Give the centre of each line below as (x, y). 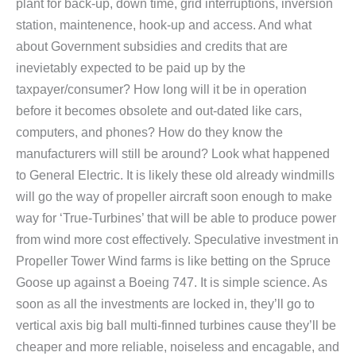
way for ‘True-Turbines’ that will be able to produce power (176, 219)
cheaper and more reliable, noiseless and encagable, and (178, 347)
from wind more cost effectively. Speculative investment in (177, 240)
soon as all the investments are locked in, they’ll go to (165, 304)
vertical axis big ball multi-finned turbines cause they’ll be (176, 326)
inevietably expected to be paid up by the (131, 68)
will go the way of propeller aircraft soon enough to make (174, 197)
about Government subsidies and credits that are (152, 47)
